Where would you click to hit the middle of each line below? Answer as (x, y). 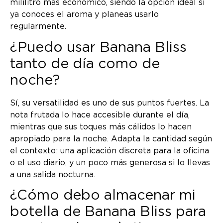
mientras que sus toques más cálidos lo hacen (101, 127)
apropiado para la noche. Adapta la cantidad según (111, 139)
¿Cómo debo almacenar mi (103, 196)
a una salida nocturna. (53, 174)
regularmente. (38, 27)
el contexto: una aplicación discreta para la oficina (110, 151)
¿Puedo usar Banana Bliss (98, 48)
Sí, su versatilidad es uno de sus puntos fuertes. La (110, 103)
